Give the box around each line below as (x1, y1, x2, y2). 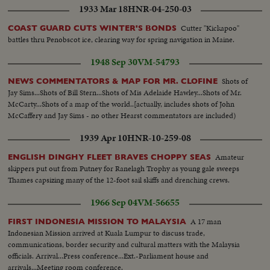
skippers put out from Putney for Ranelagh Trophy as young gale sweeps (8, 163, 240, 175)
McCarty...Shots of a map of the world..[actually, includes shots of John (8, 98, 235, 110)
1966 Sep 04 (90, 196, 137, 210)
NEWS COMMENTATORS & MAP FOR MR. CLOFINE (8, 77, 218, 86)
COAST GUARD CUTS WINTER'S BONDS (8, 24, 177, 33)
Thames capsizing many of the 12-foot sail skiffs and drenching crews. (8, 174, 230, 186)
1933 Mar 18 (78, 2, 128, 16)
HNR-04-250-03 (127, 2, 192, 16)
